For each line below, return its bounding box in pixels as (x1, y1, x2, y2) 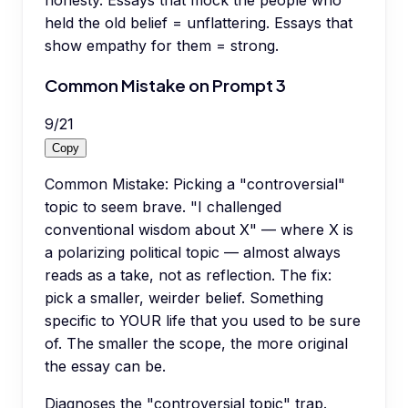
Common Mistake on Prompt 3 (45, 74, 286, 96)
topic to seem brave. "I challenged (45, 198, 281, 217)
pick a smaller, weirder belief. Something (45, 289, 323, 308)
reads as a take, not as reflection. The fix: (45, 266, 331, 285)
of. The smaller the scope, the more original (45, 334, 348, 353)
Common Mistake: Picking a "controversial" (45, 175, 345, 194)
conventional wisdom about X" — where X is (45, 220, 353, 240)
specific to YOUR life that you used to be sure (45, 311, 361, 331)
